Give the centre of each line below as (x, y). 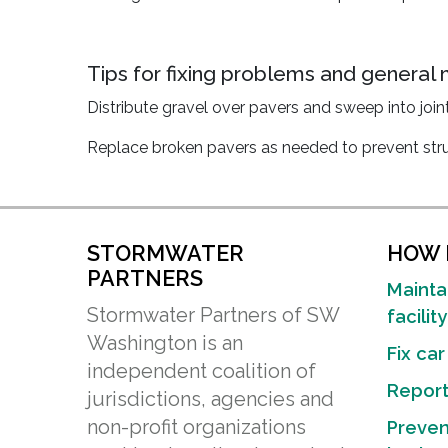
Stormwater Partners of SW (213, 315)
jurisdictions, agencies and (210, 399)
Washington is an (165, 343)
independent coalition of (201, 371)
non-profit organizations (196, 427)
